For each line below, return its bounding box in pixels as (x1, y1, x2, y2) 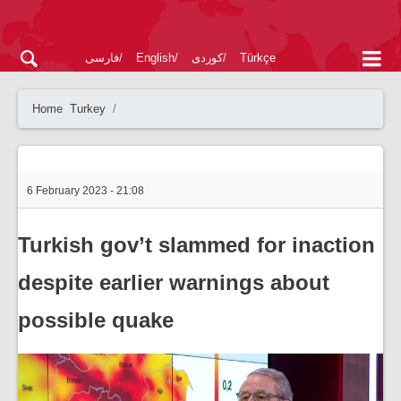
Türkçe (240, 51, 276, 64)
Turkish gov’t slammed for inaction (18, 233, 375, 257)
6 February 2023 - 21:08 (27, 184, 144, 197)
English (136, 51, 175, 64)
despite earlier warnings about (18, 270, 329, 294)
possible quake (18, 308, 174, 332)
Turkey (70, 102, 106, 115)
